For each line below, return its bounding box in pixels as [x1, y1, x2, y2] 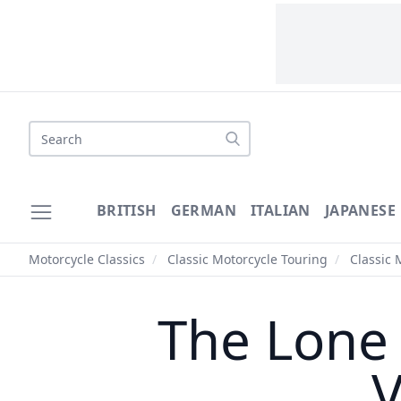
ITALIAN [251, 200, 311, 220]
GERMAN [170, 200, 237, 220]
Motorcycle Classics [29, 251, 145, 268]
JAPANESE [324, 200, 397, 220]
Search [28, 121, 74, 141]
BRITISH [96, 200, 157, 220]
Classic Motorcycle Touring [167, 251, 328, 268]
